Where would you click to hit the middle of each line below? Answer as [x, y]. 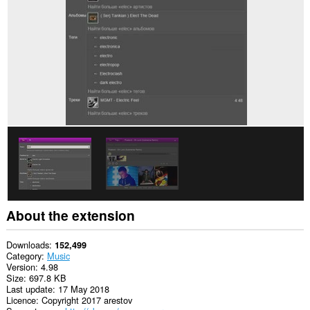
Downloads [27, 244]
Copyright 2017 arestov [86, 300]
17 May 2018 [83, 289]
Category [24, 255]
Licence [21, 300]
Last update [29, 289]
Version [20, 266]
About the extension [70, 216]
